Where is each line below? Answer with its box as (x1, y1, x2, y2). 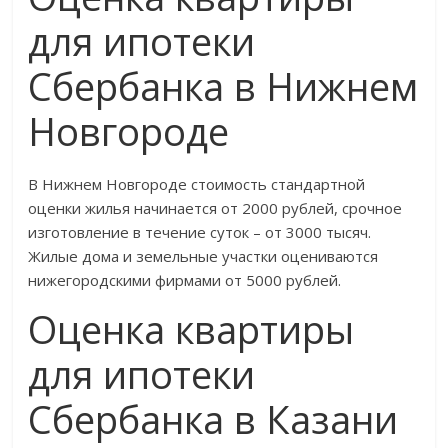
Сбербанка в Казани (28, 392, 399, 445)
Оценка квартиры (28, 302, 355, 355)
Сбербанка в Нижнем (28, 59, 419, 112)
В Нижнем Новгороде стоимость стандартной (28, 173, 366, 194)
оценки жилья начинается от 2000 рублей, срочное (28, 197, 403, 218)
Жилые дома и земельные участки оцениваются (28, 245, 379, 266)
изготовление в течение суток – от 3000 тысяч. (28, 221, 372, 242)
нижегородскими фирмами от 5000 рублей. (28, 269, 342, 290)
